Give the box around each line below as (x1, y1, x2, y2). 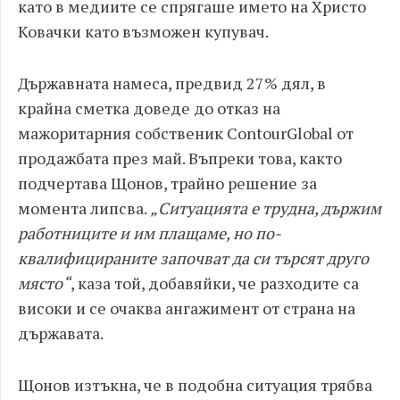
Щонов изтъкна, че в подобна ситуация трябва (18, 374, 372, 396)
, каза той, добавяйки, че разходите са (71, 272, 359, 294)
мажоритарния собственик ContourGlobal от (18, 122, 354, 144)
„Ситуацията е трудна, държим (150, 197, 381, 219)
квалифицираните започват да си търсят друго (18, 247, 369, 269)
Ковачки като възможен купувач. (18, 21, 269, 42)
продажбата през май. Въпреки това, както (18, 147, 342, 169)
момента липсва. (18, 197, 150, 219)
